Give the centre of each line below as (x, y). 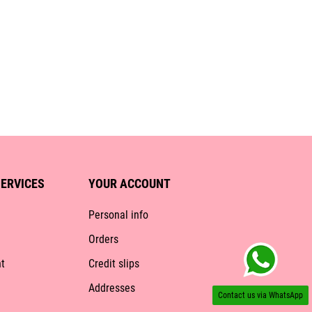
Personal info (118, 215)
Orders (103, 240)
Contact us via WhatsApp (260, 295)
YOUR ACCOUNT (129, 184)
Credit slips (114, 264)
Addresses (111, 288)
